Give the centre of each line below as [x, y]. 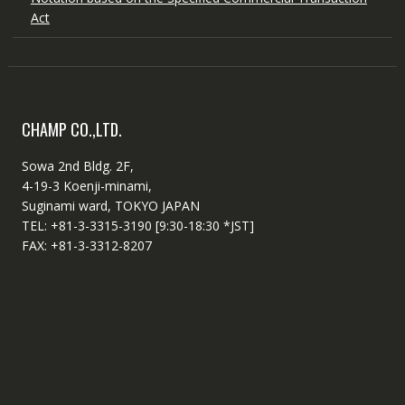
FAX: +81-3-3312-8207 [86, 246]
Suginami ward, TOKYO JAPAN [110, 206]
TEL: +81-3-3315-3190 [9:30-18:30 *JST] [137, 226]
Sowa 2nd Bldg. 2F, [77, 166]
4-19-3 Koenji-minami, [86, 186]
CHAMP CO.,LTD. [71, 130]
